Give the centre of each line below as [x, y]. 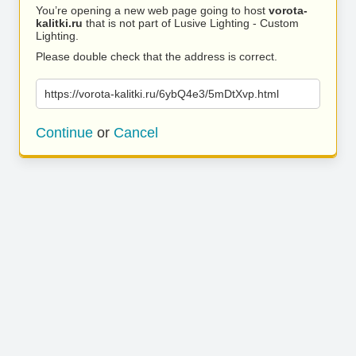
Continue [64, 133]
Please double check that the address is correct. [157, 56]
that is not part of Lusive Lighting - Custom [191, 23]
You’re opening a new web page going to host [152, 10]
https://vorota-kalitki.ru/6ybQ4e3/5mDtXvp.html [162, 94]
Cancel [136, 133]
